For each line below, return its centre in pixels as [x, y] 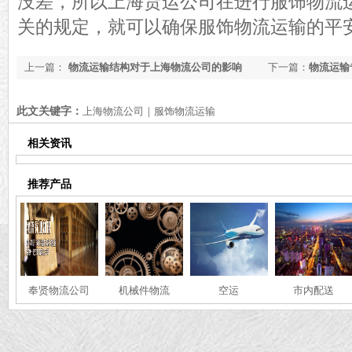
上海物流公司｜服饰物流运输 [149, 111]
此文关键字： [49, 111]
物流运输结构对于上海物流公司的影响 [154, 67]
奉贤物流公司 [59, 290]
